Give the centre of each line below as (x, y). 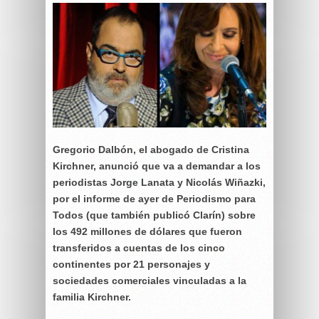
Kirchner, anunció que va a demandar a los (157, 166)
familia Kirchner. (92, 297)
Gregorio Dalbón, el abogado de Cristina (151, 149)
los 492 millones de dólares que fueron (147, 231)
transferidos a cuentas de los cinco (139, 247)
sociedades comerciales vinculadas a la (150, 280)
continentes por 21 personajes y (131, 264)
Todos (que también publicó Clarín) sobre (154, 215)
